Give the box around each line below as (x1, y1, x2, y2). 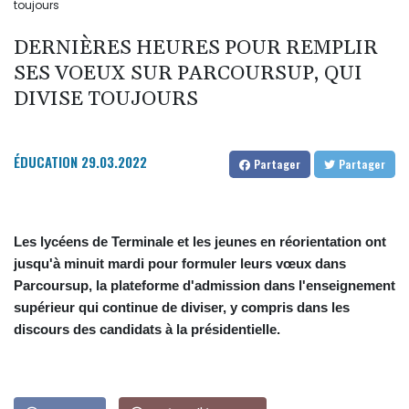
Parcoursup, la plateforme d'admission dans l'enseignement (14, 278, 395, 294)
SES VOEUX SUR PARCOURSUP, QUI (14, 61, 362, 88)
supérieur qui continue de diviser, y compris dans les (14, 299, 350, 316)
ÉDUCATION (14, 152, 78, 173)
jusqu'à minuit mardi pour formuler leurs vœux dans (14, 256, 346, 272)
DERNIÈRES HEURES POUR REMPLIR (14, 36, 378, 62)
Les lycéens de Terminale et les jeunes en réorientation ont (14, 234, 386, 250)
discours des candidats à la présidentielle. (14, 321, 280, 338)
